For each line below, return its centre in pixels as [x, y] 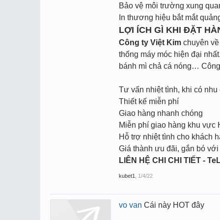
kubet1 [127, 176]
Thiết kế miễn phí [149, 101]
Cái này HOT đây [173, 205]
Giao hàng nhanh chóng [161, 113]
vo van [130, 205]
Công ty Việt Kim [150, 42]
